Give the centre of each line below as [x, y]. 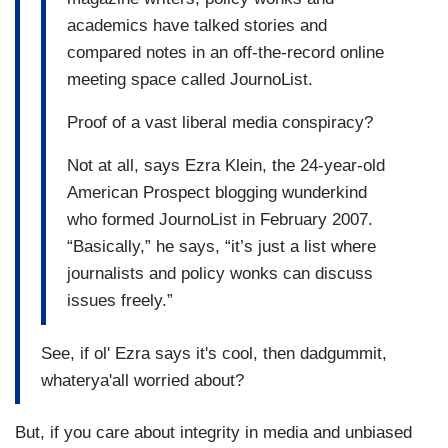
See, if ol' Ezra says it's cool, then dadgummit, [214, 353]
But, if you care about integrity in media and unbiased [213, 433]
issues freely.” [120, 301]
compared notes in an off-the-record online [225, 53]
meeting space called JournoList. [190, 80]
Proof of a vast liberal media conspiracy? [220, 123]
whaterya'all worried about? [142, 380]
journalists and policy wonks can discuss [220, 274]
